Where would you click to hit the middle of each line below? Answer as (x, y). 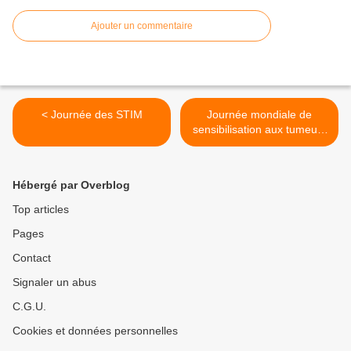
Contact (32, 258)
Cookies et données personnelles (95, 331)
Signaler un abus (54, 282)
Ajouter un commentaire (142, 26)
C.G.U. (29, 307)
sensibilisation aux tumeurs (259, 130)
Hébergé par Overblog (71, 185)
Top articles (41, 210)
